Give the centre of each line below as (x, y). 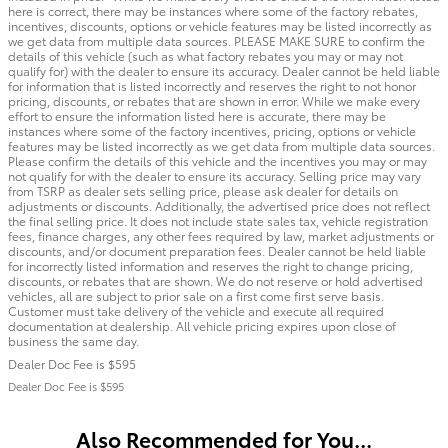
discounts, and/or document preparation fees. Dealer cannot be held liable (217, 250)
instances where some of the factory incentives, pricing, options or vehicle (212, 130)
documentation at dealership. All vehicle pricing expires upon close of (202, 325)
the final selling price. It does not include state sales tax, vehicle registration (218, 220)
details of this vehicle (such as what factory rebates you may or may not (205, 55)
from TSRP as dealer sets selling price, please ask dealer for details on (203, 190)
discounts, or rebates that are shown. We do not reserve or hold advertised (215, 280)
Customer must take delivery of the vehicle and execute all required (196, 310)
